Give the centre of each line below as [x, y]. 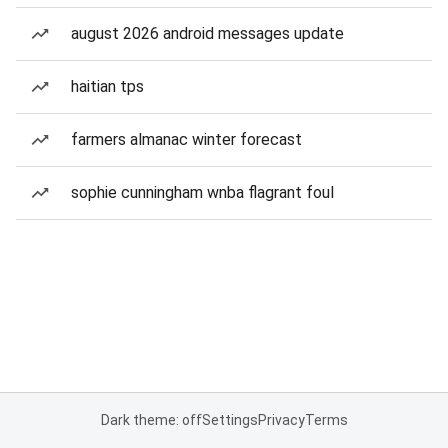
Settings [229, 420]
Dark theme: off [151, 420]
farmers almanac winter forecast [186, 139]
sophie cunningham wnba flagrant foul [202, 192]
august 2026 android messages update [207, 33]
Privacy [281, 420]
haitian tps [107, 86]
